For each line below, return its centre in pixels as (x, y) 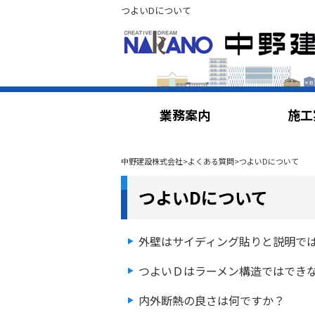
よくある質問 (211, 161)
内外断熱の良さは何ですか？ (212, 300)
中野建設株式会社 (152, 161)
